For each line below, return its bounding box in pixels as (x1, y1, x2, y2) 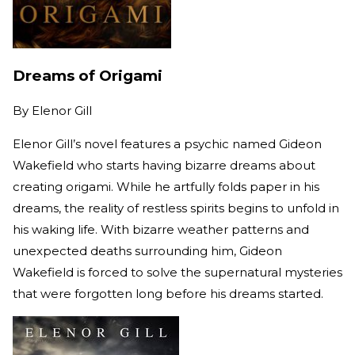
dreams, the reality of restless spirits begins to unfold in (13, 200, 339, 216)
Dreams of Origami (13, 67, 162, 86)
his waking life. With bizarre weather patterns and (13, 221, 309, 237)
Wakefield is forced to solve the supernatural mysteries (13, 264, 342, 280)
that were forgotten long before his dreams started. (13, 285, 323, 301)
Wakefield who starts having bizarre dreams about (13, 157, 315, 173)
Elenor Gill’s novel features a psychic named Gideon (13, 136, 322, 151)
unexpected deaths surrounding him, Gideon (13, 242, 282, 258)
